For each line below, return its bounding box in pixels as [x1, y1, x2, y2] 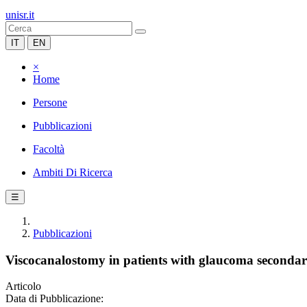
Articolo [5, 280, 41, 293]
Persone [33, 97, 67, 108]
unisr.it [5, 9, 34, 21]
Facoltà [33, 143, 64, 155]
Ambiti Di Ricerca [33, 167, 112, 178]
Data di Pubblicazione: [5, 293, 103, 305]
